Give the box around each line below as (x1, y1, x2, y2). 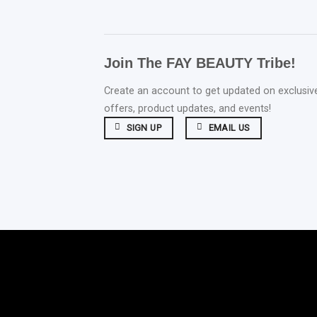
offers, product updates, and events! (104, 102, 271, 115)
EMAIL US (208, 122, 250, 133)
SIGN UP (127, 122, 162, 133)
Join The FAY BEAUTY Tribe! (104, 54, 296, 71)
